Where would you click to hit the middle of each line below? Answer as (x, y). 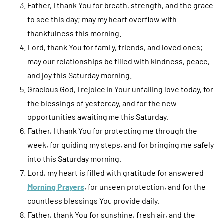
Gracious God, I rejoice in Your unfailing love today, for (120, 89)
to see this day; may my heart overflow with (102, 19)
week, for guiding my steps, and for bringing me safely (120, 144)
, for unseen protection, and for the (145, 186)
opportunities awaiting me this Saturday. (98, 116)
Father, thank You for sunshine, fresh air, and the (111, 214)
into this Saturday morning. (74, 158)
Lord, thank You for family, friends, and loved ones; (115, 47)
